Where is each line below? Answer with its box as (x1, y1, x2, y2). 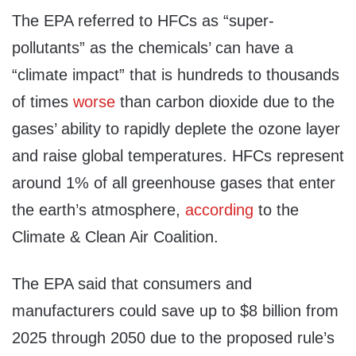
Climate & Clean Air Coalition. (12, 228, 219, 246)
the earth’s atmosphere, (12, 201, 185, 219)
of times (12, 93, 73, 111)
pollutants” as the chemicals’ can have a (12, 39, 293, 57)
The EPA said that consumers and (12, 275, 252, 293)
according (185, 201, 253, 219)
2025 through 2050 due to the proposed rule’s (12, 329, 335, 347)
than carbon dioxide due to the (115, 93, 335, 111)
